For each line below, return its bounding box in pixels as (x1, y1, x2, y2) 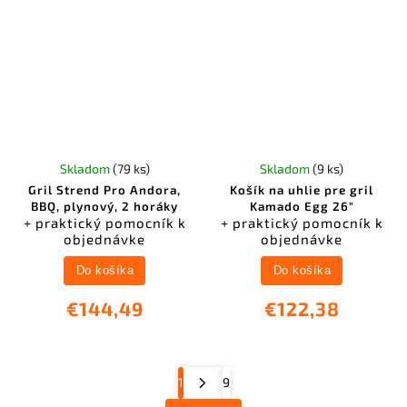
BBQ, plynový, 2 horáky (31, 199, 179, 214)
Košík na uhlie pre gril (230, 183, 374, 198)
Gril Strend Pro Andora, (28, 183, 182, 198)
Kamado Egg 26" (249, 199, 354, 214)
